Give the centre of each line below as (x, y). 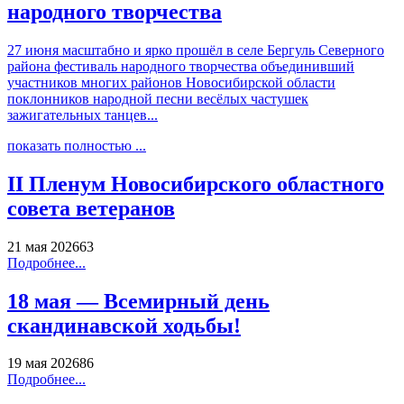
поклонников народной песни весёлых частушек (158, 98)
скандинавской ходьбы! (124, 325)
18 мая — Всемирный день (138, 301)
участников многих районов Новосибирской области (171, 82)
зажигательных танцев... (83, 115)
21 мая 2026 (43, 246)
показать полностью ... (77, 145)
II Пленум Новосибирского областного (196, 184)
